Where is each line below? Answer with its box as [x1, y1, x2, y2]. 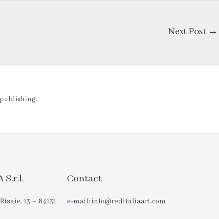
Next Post [168, 25, 208, 38]
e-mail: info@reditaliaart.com [66, 197, 166, 206]
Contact [66, 173, 102, 185]
